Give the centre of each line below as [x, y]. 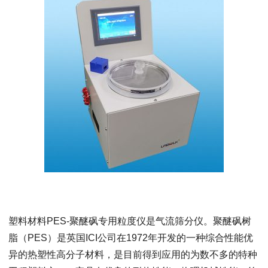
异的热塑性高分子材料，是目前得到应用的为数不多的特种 [133, 255]
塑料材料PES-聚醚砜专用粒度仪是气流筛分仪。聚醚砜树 [130, 221]
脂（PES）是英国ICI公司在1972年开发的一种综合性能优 [130, 238]
